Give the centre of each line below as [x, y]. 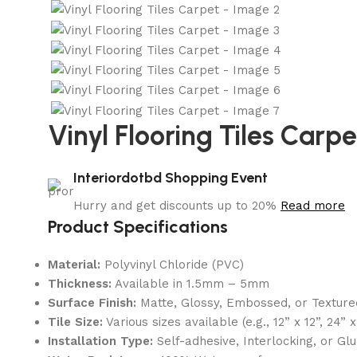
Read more [313, 205]
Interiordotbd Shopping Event [171, 177]
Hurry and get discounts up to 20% [177, 205]
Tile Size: [75, 322]
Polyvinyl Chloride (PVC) [172, 264]
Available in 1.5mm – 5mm [190, 283]
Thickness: [80, 283]
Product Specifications [138, 226]
